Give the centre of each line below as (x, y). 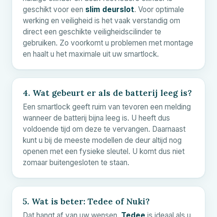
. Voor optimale (159, 9)
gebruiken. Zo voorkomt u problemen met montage (108, 43)
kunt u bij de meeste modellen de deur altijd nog (102, 140)
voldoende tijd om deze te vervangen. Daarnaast (104, 129)
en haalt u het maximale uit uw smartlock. (91, 54)
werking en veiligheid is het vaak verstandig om (101, 20)
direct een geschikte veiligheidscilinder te (92, 31)
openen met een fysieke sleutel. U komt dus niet (104, 151)
